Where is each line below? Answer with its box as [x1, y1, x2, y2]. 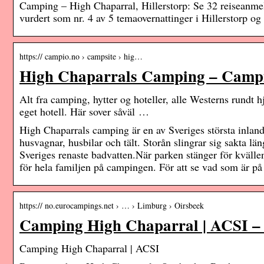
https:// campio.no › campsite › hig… [19, 51, 143, 62]
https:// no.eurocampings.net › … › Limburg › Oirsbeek [19, 200, 204, 212]
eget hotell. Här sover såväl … [19, 104, 149, 119]
